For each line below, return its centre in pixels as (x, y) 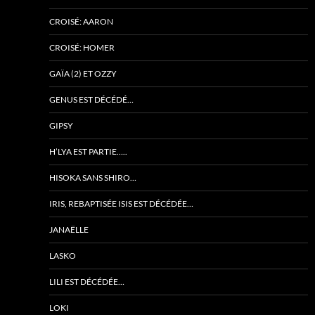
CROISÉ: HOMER (82, 47)
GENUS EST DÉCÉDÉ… (91, 99)
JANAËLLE (69, 230)
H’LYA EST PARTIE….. (88, 152)
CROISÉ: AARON (81, 21)
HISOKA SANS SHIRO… (93, 178)
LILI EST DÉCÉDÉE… (87, 282)
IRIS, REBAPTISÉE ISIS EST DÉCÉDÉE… (121, 204)
